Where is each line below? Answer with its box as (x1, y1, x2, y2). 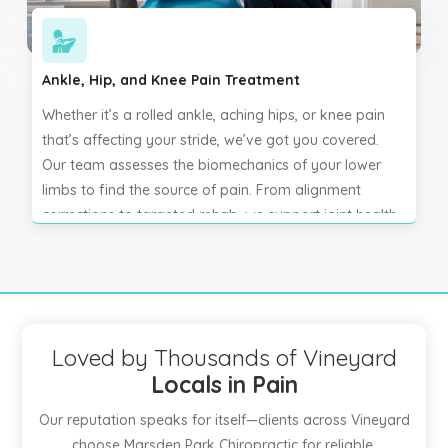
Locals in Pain (150, 370, 298, 399)
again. (42, 256, 84, 274)
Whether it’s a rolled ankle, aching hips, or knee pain (42, 106, 386, 124)
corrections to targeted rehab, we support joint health (42, 206, 398, 224)
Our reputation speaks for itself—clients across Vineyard (38, 411, 410, 429)
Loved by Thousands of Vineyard (51, 343, 397, 372)
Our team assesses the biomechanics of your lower (42, 156, 382, 174)
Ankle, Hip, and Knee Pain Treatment (42, 71, 301, 89)
